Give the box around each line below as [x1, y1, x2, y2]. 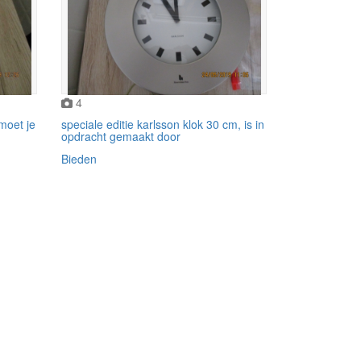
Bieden [61, 150, 97, 167]
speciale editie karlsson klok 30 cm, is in [61, 115, 264, 132]
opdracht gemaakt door [61, 127, 180, 144]
